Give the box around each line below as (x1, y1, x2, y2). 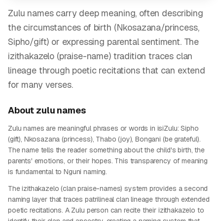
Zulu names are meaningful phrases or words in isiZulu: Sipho (8, 124, 199, 133)
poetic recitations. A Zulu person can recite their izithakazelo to (8, 206, 204, 215)
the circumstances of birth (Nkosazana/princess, (8, 22, 199, 33)
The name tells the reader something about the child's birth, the (8, 146, 205, 154)
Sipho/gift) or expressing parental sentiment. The (8, 36, 199, 47)
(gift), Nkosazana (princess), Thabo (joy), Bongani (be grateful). (8, 135, 201, 144)
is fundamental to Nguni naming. (8, 167, 108, 176)
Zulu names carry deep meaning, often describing (8, 7, 203, 19)
